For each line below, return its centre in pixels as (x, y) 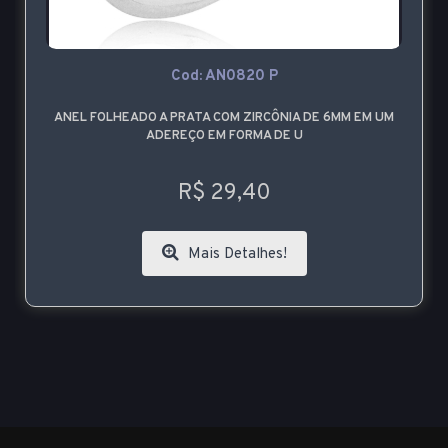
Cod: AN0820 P (224, 77)
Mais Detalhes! (235, 255)
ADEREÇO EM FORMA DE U (224, 136)
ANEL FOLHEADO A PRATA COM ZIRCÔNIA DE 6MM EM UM (224, 118)
